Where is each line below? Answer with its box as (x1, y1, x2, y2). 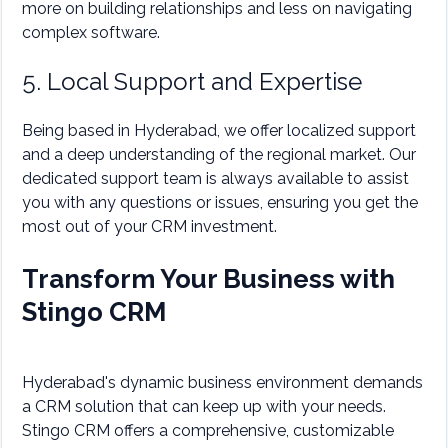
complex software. (22, 23, 160, 43)
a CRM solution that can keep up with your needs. (22, 397, 386, 417)
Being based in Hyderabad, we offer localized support (22, 121, 416, 141)
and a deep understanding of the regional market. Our (22, 145, 416, 165)
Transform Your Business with (22, 264, 395, 295)
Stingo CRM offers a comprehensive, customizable (22, 421, 394, 441)
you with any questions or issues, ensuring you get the (22, 193, 418, 213)
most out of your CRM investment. (22, 217, 277, 237)
